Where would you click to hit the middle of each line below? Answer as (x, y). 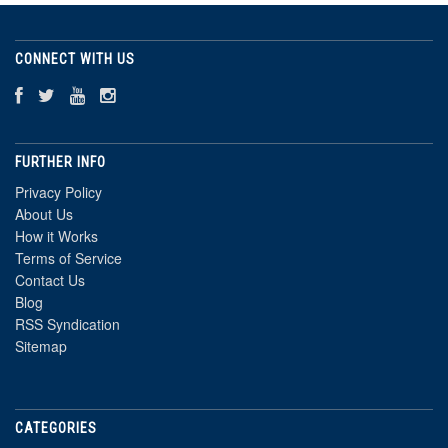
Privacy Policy (58, 192)
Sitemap (41, 346)
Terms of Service (68, 258)
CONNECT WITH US (75, 59)
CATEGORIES (56, 428)
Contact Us (50, 280)
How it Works (56, 236)
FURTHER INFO (60, 162)
